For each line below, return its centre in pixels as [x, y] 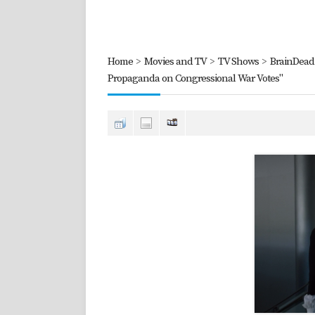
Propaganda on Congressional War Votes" [195, 78]
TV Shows [238, 62]
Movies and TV [175, 62]
